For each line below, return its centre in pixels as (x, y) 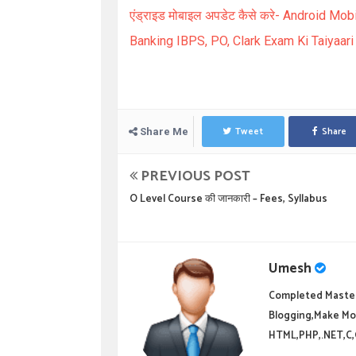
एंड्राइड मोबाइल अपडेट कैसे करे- (206, 15)
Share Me (163, 132)
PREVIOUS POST (194, 176)
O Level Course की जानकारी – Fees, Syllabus (228, 199)
